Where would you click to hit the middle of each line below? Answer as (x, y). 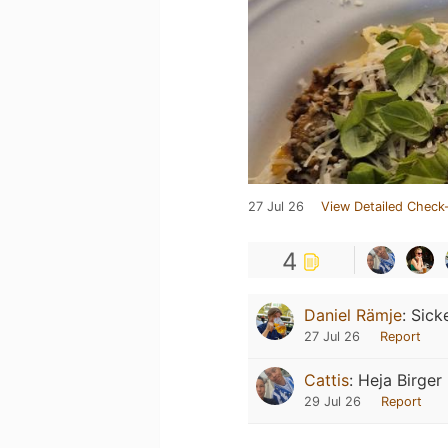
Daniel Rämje (353, 315)
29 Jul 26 (332, 401)
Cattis (326, 380)
